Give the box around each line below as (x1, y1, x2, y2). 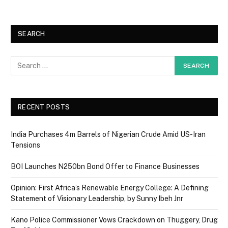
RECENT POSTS (18, 103, 70, 111)
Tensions (11, 140, 40, 149)
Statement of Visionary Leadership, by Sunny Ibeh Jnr (11, 194, 183, 203)
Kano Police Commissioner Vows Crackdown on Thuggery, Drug (11, 215, 218, 224)
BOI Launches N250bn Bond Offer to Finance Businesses (11, 162, 199, 170)
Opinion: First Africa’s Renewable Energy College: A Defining (11, 183, 209, 192)
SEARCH (18, 30, 45, 38)
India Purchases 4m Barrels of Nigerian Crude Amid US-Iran (11, 130, 206, 138)
